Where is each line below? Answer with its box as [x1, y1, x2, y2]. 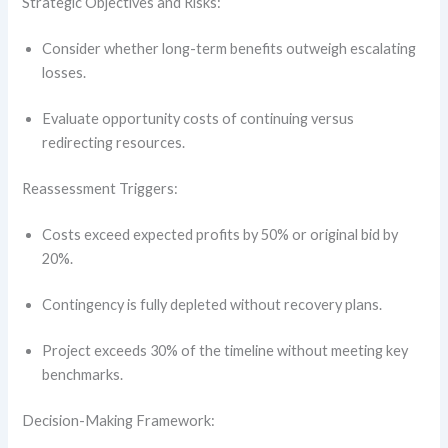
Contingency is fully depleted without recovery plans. [42, 295, 386, 313]
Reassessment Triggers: [22, 180, 182, 198]
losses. [42, 64, 90, 82]
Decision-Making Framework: [22, 411, 219, 429]
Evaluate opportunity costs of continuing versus [42, 110, 355, 128]
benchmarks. [42, 365, 127, 383]
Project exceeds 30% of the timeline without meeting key [42, 341, 409, 359]
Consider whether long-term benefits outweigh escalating [42, 40, 417, 58]
